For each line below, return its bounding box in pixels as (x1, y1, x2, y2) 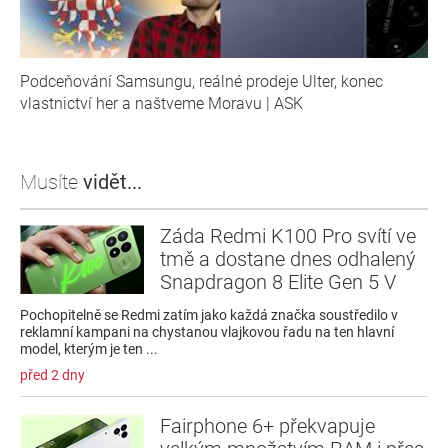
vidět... (83, 170, 142, 194)
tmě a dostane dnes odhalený (160, 247, 416, 271)
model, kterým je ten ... (20, 341, 158, 357)
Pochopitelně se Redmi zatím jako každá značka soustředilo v (20, 307, 398, 323)
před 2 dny (20, 367, 85, 383)
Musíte (20, 170, 83, 194)
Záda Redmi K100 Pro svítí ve (160, 224, 416, 248)
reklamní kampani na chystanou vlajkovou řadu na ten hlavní (20, 324, 394, 340)
